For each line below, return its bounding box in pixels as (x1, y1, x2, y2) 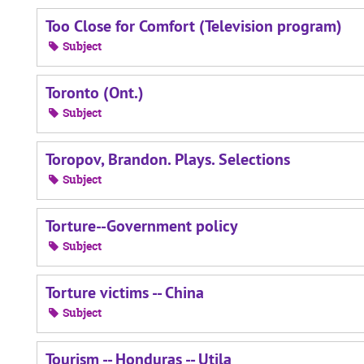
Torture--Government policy (45, 215, 238, 236)
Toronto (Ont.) (45, 82, 144, 103)
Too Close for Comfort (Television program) (45, 15, 342, 37)
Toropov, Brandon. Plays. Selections (45, 149, 290, 170)
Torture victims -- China (45, 282, 204, 303)
